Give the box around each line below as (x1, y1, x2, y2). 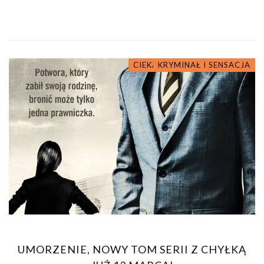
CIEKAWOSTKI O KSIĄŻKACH (133, 60, 250, 70)
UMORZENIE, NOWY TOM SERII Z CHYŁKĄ (18, 243, 246, 256)
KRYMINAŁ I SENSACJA (158, 60, 250, 70)
